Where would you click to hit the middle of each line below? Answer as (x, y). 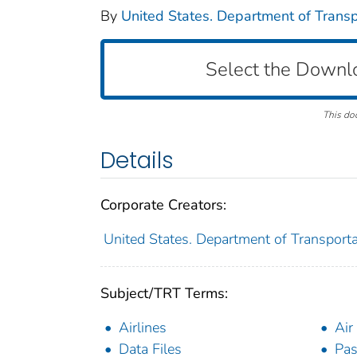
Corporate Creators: (163, 205)
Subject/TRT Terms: (164, 294)
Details (137, 161)
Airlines (143, 328)
